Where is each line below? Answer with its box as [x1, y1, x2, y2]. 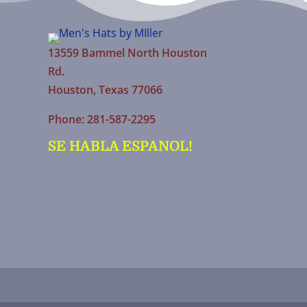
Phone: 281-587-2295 [48, 112, 156, 127]
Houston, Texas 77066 [48, 82, 163, 97]
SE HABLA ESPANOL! [48, 138, 193, 155]
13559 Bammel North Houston [48, 45, 208, 60]
